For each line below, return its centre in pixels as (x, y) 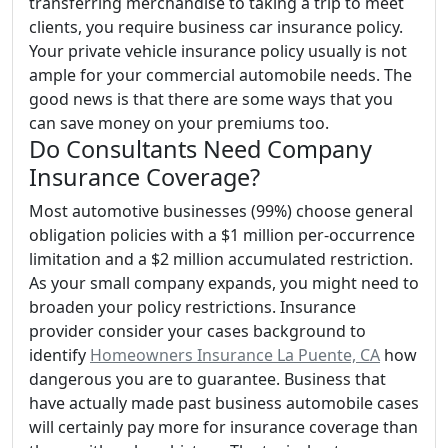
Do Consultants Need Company (200, 149)
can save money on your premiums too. (179, 123)
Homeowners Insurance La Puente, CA (235, 355)
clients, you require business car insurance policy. (216, 27)
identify (59, 355)
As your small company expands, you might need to (224, 283)
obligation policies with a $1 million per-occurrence (222, 235)
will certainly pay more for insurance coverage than (223, 427)
